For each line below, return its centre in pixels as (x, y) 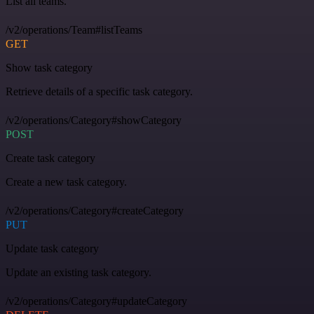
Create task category (50, 158)
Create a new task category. (66, 182)
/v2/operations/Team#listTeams (74, 30)
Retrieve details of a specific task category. (99, 91)
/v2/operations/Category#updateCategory (96, 301)
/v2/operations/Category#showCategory (94, 120)
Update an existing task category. (78, 272)
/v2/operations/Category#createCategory (95, 211)
